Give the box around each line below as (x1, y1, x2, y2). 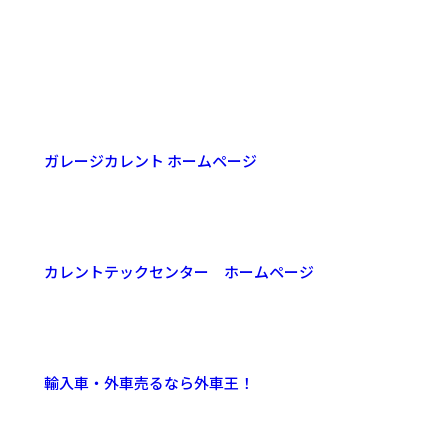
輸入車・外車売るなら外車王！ (44, 372, 255, 394)
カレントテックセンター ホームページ (44, 261, 315, 283)
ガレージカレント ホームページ (44, 150, 258, 172)
